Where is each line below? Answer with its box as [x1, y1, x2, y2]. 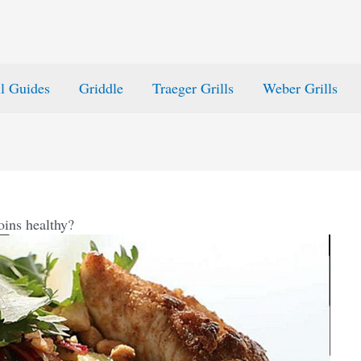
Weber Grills [263, 78, 338, 98]
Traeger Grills [152, 78, 234, 98]
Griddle [79, 78, 123, 98]
